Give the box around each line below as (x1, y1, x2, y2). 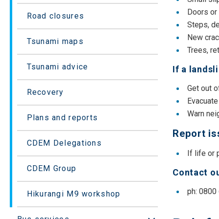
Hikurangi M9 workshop (26, 189, 121, 199)
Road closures (26, 11, 85, 21)
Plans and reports (26, 113, 98, 123)
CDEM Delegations (26, 138, 102, 148)
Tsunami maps (26, 37, 84, 46)
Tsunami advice (26, 62, 88, 72)
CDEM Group (26, 164, 77, 174)
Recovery (26, 88, 64, 97)
